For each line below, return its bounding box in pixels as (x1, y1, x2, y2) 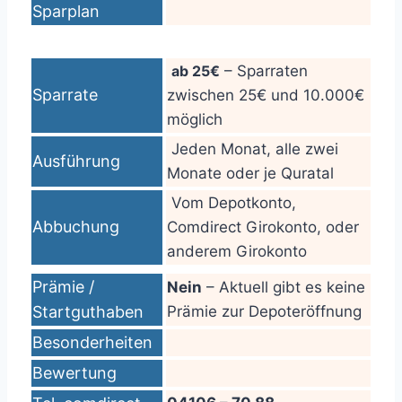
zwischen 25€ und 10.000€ (167, 86, 364, 104)
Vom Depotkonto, (167, 194, 296, 212)
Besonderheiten (32, 333, 153, 352)
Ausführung (32, 152, 120, 170)
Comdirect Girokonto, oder (167, 218, 359, 236)
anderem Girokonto (167, 242, 307, 260)
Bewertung (32, 363, 117, 382)
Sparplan (32, 2, 100, 21)
